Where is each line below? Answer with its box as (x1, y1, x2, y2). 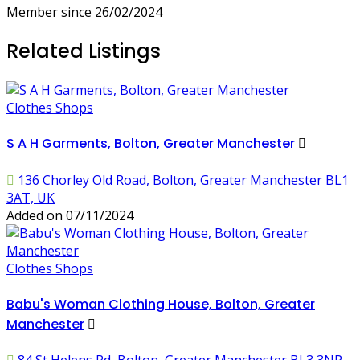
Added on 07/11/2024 (6, 206, 133, 224)
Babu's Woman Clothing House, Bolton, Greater (6, 295, 315, 314)
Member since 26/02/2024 (6, 3, 162, 22)
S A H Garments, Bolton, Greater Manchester (6, 134, 295, 153)
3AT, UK (6, 188, 55, 207)
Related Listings (6, 38, 161, 65)
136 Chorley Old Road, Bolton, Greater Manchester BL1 (18, 170, 349, 189)
